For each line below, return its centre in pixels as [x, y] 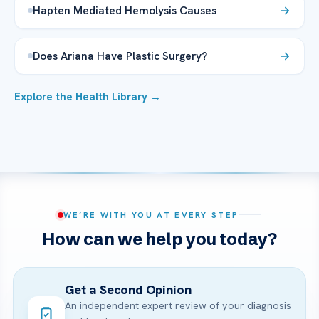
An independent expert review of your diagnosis [178, 305]
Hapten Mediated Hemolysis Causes [125, 10]
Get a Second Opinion [128, 289]
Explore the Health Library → [88, 96]
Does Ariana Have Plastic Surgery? [120, 56]
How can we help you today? [159, 239]
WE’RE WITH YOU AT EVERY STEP [151, 214]
